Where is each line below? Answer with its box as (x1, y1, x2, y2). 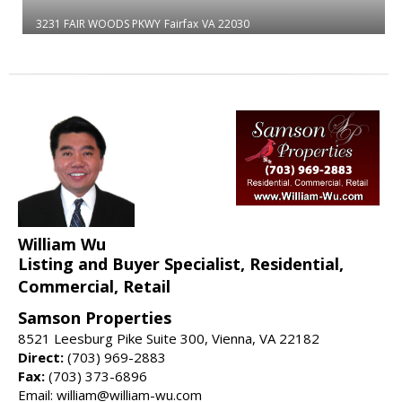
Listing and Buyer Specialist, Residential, (18, 252, 344, 275)
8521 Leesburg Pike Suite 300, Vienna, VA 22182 (18, 328, 319, 347)
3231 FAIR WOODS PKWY (36, 15, 161, 31)
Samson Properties (18, 306, 171, 328)
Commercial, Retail (18, 275, 170, 297)
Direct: (18, 347, 64, 366)
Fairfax (164, 15, 198, 31)
